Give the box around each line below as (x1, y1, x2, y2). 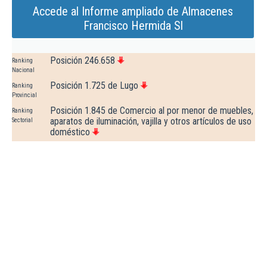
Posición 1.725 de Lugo (50, 80, 138, 92)
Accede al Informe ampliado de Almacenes (33, 4, 233, 19)
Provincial (12, 92, 37, 99)
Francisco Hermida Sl (83, 18, 183, 33)
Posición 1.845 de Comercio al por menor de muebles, (50, 105, 253, 117)
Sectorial (12, 117, 33, 124)
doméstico (50, 126, 90, 138)
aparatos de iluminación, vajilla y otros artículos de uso (50, 116, 252, 128)
